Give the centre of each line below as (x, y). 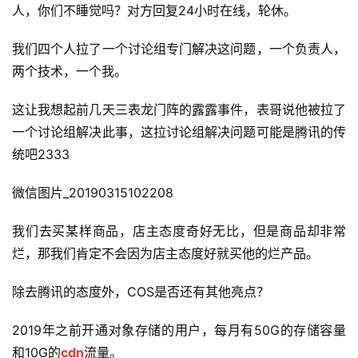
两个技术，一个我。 (70, 71)
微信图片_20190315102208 (95, 192)
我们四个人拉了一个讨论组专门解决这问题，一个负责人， (179, 48)
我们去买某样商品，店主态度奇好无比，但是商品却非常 (179, 231)
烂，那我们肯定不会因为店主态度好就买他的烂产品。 (165, 253)
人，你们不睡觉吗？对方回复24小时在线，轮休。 (154, 10)
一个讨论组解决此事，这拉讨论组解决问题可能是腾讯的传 (179, 131)
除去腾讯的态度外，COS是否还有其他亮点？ (141, 291)
